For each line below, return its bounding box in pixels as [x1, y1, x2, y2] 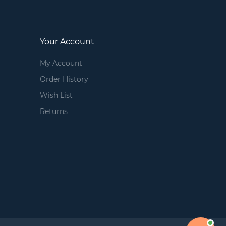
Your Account [39, 36, 94, 46]
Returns [39, 106, 68, 116]
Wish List [39, 90, 73, 100]
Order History [39, 74, 88, 84]
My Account [39, 58, 82, 68]
